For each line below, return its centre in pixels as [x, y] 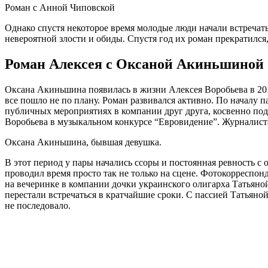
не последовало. [38, 206]
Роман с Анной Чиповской [60, 8]
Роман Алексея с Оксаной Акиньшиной [134, 64]
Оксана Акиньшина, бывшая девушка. [83, 142]
